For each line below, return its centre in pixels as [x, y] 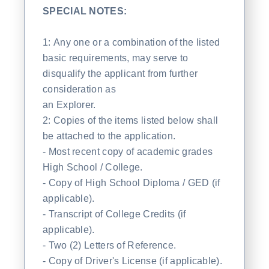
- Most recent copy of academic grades [128, 151]
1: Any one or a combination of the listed [131, 42]
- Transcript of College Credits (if [114, 214]
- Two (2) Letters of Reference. [110, 245]
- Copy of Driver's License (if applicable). [132, 261]
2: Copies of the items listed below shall [131, 120]
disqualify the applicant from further [120, 73]
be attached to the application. [109, 136]
